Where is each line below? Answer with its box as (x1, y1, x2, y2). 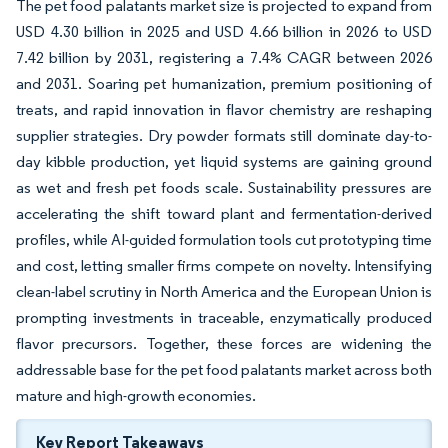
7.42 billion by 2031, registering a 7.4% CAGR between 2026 (16, 48, 432, 67)
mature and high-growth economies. (16, 386, 256, 405)
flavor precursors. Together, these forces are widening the (16, 334, 432, 353)
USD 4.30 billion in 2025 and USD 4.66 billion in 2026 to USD (16, 22, 432, 41)
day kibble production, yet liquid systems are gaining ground (16, 152, 432, 171)
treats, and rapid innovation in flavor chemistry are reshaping (16, 100, 432, 119)
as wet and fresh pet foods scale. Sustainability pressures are (16, 178, 432, 197)
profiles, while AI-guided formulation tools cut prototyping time (16, 230, 432, 249)
